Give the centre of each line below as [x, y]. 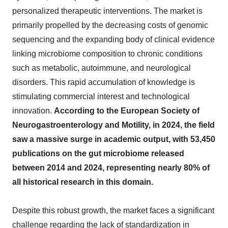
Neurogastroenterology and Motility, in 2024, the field [113, 125]
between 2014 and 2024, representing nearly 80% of [111, 168]
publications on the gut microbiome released [98, 153]
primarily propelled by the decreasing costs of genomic [110, 25]
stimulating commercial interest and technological [101, 96]
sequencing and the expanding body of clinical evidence [113, 39]
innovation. [33, 111]
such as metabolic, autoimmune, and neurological [102, 68]
